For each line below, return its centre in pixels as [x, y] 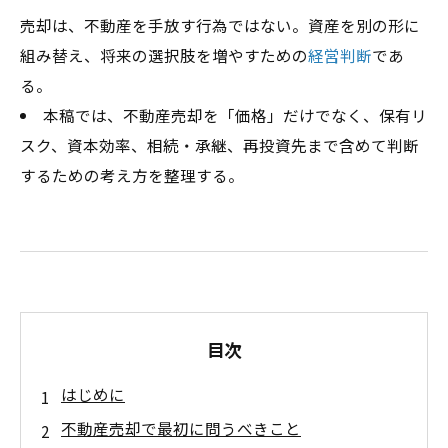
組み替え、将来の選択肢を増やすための [164, 54]
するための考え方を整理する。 [132, 174]
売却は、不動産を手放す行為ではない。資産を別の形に [220, 24]
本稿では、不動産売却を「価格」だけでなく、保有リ [234, 114]
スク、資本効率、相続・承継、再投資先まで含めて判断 [219, 144]
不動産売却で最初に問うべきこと [181, 427]
